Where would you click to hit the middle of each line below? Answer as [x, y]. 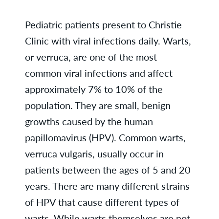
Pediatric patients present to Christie [103, 24]
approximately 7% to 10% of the [94, 89]
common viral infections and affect [99, 73]
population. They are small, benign [98, 105]
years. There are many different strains [107, 186]
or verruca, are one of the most [91, 57]
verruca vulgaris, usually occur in [94, 153]
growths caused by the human [89, 121]
